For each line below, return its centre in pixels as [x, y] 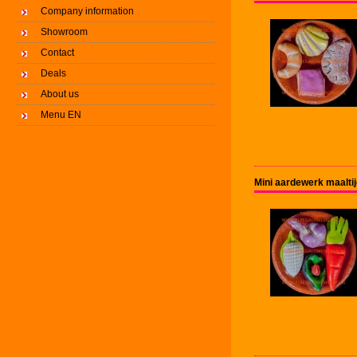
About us [60, 94]
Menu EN [61, 115]
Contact [57, 53]
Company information [87, 11]
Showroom [64, 32]
